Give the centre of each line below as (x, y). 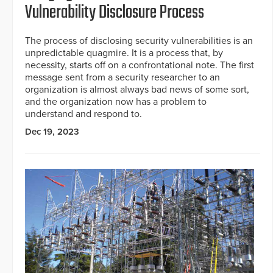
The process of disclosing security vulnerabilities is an (139, 41)
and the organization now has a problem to (116, 101)
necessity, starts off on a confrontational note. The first (140, 65)
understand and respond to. (83, 114)
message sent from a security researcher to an (122, 77)
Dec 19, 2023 (52, 131)
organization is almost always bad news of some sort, (137, 89)
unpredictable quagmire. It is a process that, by (124, 53)
